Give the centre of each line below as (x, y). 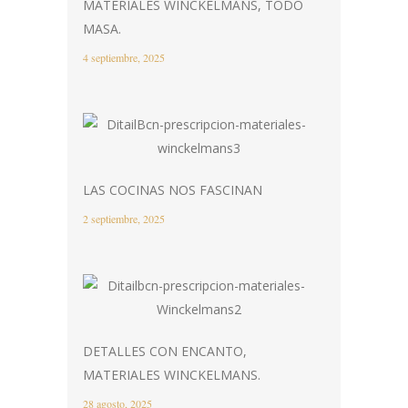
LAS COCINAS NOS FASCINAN (173, 189)
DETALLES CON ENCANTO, (165, 351)
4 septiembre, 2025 (124, 57)
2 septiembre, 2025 (124, 218)
